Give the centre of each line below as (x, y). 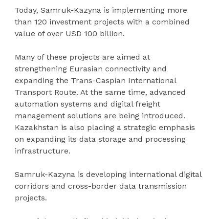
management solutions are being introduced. (100, 115)
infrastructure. (43, 151)
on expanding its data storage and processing (100, 139)
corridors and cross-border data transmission (101, 186)
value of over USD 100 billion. (70, 33)
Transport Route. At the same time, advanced (100, 92)
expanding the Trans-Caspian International (95, 80)
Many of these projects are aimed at (82, 57)
